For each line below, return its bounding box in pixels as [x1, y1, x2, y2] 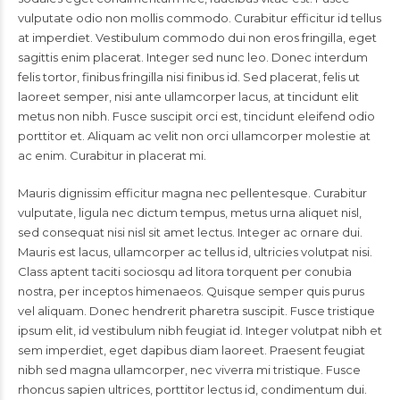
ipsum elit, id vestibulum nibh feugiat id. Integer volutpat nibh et [18, 323, 382, 338]
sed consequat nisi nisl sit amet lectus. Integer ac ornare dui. [18, 225, 362, 240]
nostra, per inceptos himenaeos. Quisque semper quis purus [18, 284, 364, 299]
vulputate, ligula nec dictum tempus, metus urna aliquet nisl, [18, 205, 362, 221]
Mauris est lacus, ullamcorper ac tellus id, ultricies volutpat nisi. [18, 245, 372, 260]
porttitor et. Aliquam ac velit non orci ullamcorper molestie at [18, 129, 371, 144]
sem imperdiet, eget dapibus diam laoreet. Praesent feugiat [18, 343, 365, 358]
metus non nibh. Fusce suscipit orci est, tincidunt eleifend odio [18, 109, 375, 124]
